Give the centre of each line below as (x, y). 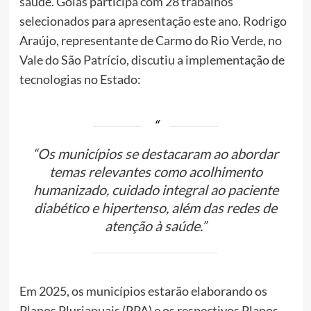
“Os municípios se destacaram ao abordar (155, 154)
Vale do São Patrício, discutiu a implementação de (152, 60)
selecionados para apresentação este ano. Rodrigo (153, 21)
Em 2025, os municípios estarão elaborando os (143, 291)
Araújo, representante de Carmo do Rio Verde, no (150, 41)
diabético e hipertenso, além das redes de (155, 208)
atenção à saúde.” (155, 226)
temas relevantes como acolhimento (155, 172)
